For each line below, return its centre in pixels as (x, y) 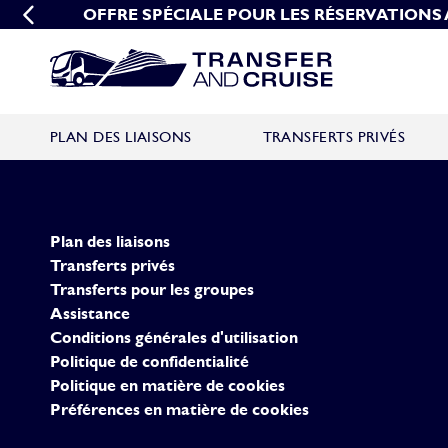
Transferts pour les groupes (152, 289)
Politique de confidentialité (149, 361)
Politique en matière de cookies (167, 385)
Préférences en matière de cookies (179, 409)
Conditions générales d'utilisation (174, 337)
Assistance (90, 313)
